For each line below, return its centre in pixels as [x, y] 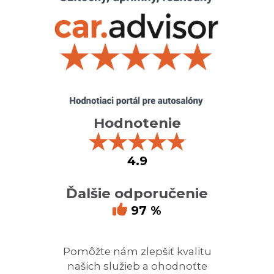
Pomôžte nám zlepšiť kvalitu [137, 251]
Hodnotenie [137, 123]
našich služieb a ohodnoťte [137, 266]
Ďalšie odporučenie [137, 193]
